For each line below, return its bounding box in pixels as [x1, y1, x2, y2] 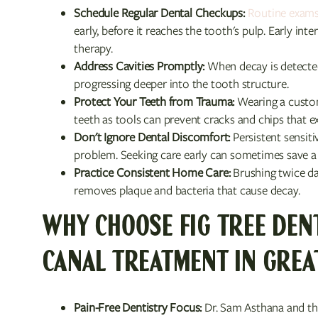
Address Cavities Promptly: [74, 57, 205, 75]
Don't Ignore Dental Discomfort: [74, 128, 231, 146]
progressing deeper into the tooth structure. [74, 75, 289, 92]
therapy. [74, 40, 113, 57]
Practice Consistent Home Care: [74, 164, 231, 181]
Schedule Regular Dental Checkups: [74, 4, 245, 21]
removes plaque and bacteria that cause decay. [74, 182, 300, 199]
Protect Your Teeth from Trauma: [74, 93, 235, 110]
